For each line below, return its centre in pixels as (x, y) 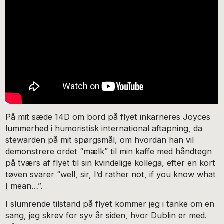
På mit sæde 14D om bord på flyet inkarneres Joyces (108, 117)
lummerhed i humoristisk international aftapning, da (104, 128)
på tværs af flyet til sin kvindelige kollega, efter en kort (111, 163)
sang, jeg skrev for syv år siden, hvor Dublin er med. (106, 216)
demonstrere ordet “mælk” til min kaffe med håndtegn (109, 151)
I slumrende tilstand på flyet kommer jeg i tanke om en (110, 204)
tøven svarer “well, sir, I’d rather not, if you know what (111, 174)
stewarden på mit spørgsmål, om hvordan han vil (100, 140)
